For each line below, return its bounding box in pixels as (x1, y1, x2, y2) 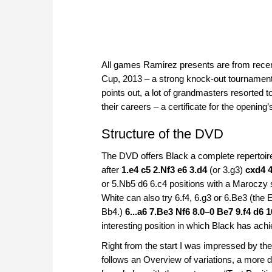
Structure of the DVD (101, 126, 223, 141)
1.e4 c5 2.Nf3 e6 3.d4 (121, 164, 207, 175)
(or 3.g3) (207, 164, 245, 175)
